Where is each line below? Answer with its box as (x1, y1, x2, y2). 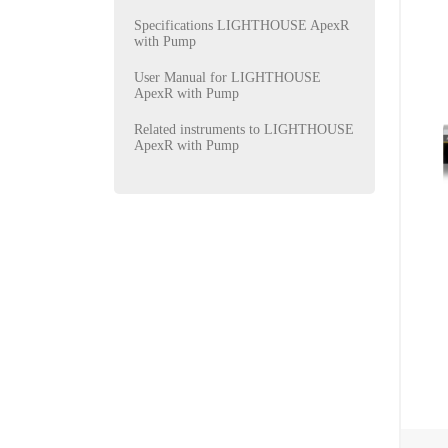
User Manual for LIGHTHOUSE (134, 70, 321, 85)
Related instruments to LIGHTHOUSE (134, 122, 354, 137)
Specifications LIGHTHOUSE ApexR (134, 18, 349, 33)
